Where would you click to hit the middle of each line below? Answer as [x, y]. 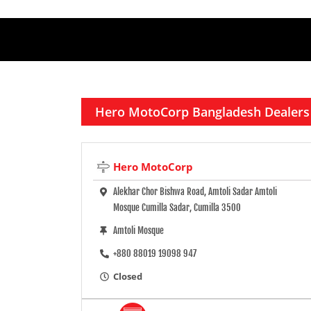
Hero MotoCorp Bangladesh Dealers [202, 111]
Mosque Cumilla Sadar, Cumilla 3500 [177, 208]
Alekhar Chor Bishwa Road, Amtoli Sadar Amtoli [195, 192]
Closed [128, 277]
